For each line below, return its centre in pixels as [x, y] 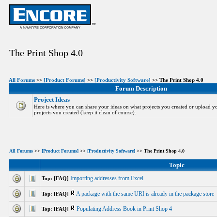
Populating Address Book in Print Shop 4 [125, 209]
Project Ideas [52, 100]
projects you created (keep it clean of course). [85, 112]
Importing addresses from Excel [108, 178]
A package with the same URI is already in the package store [146, 194]
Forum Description [141, 88]
